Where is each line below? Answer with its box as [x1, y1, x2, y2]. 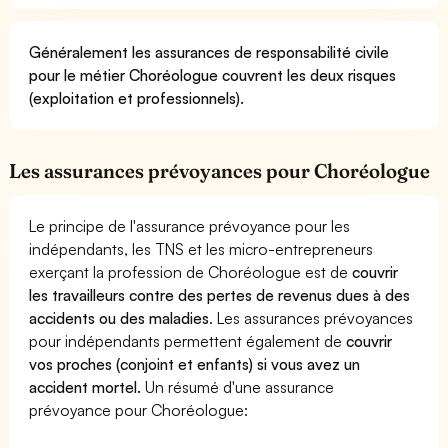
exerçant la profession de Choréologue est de [29, 261, 353, 282]
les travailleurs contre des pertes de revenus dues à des [29, 284, 411, 305]
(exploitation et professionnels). [29, 87, 245, 108]
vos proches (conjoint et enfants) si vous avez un [29, 353, 361, 374]
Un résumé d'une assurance [141, 376, 335, 397]
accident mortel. [29, 376, 142, 397]
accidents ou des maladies [29, 307, 210, 328]
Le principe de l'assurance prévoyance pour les [29, 215, 351, 236]
